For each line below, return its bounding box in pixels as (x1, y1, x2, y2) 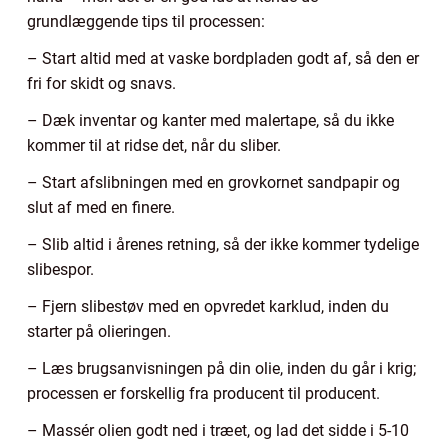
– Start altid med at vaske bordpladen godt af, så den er (27, 48, 419, 68)
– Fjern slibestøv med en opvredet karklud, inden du (27, 296, 389, 316)
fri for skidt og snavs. (27, 73, 176, 93)
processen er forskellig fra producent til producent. (27, 383, 380, 403)
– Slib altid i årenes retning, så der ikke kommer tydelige (27, 234, 419, 254)
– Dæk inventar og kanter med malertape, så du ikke (27, 110, 394, 130)
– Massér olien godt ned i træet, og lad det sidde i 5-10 (27, 420, 409, 440)
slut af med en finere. (27, 197, 175, 217)
